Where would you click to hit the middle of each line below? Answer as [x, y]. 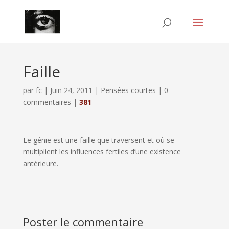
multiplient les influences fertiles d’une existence [102, 152]
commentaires [47, 102]
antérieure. [40, 163]
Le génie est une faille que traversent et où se [98, 140]
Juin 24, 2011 [71, 90]
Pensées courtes [128, 90]
